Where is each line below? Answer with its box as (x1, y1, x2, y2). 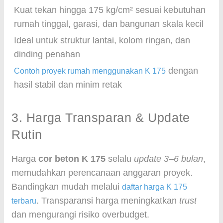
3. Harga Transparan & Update (11, 111, 190, 124)
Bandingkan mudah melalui (11, 182, 122, 192)
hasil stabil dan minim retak (14, 80, 122, 90)
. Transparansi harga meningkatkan (36, 196, 179, 206)
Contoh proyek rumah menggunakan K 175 (14, 67, 166, 75)
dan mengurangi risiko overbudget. (11, 210, 149, 220)
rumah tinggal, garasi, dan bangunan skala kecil (14, 19, 204, 29)
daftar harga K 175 (122, 183, 187, 191)
